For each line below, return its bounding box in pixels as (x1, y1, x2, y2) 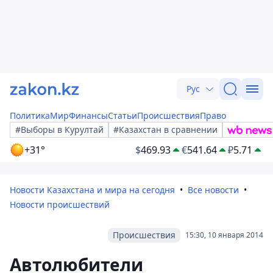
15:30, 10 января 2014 (185, 230, 263, 240)
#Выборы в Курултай (15, 124, 104, 135)
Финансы (69, 110, 108, 121)
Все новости (188, 184, 239, 196)
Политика (10, 110, 50, 121)
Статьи (108, 110, 137, 121)
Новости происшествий (10, 199, 110, 210)
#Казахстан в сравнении (113, 124, 218, 135)
